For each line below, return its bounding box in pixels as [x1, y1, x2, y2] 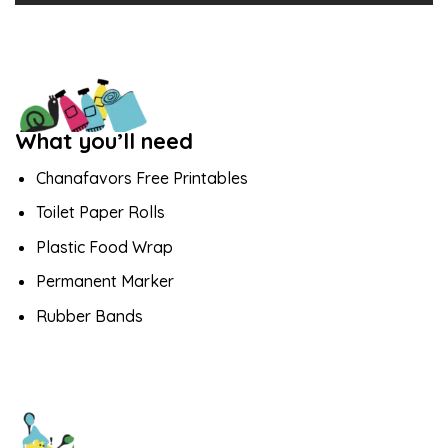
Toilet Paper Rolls [35, 202, 165, 223]
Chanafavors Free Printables [35, 167, 248, 188]
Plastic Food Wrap [35, 236, 173, 257]
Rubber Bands [35, 305, 143, 326]
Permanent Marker [35, 271, 174, 292]
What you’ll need [15, 126, 193, 155]
